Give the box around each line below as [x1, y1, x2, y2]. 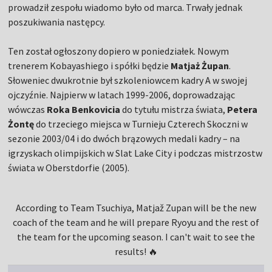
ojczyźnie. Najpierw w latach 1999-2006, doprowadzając [8, 89, 236, 101]
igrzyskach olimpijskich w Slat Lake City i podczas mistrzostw [8, 147, 263, 160]
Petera [227, 103, 258, 116]
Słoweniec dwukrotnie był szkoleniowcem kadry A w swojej [8, 74, 248, 87]
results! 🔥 [114, 245, 158, 258]
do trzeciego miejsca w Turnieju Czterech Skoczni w [34, 118, 248, 131]
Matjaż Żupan [171, 59, 229, 72]
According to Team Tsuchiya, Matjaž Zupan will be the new [16, 202, 256, 214]
